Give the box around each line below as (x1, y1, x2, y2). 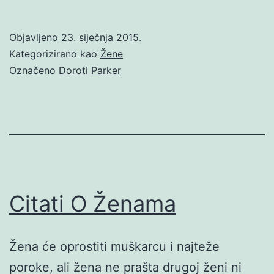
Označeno (9, 64, 59, 76)
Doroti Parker (59, 64, 121, 76)
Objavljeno (9, 31, 61, 43)
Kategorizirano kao (9, 47, 100, 60)
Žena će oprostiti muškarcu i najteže (9, 239, 220, 254)
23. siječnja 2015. (61, 31, 141, 43)
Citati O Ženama (9, 190, 176, 217)
